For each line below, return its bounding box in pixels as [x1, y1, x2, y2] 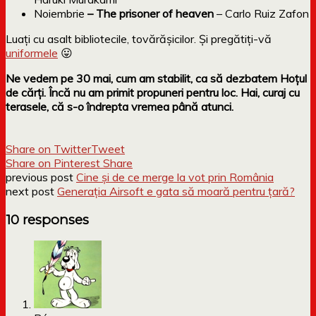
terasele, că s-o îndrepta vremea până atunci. [6, 99, 233, 114]
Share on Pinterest [6, 155, 100, 170]
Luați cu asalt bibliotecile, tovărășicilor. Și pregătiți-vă [6, 31, 272, 46]
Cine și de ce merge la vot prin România [76, 169, 274, 184]
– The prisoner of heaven [85, 6, 217, 20]
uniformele [6, 45, 58, 60]
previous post [6, 169, 76, 184]
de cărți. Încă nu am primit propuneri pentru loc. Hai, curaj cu [6, 85, 300, 99]
